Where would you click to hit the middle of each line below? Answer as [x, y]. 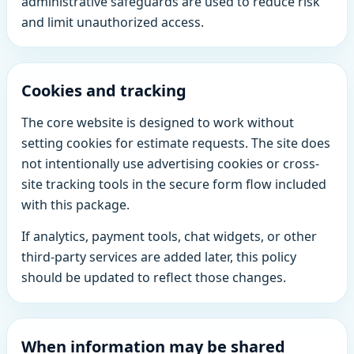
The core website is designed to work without [158, 123]
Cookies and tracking [104, 90]
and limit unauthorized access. [113, 22]
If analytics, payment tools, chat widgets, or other [169, 237]
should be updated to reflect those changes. [154, 278]
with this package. [76, 205]
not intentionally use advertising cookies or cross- [171, 164]
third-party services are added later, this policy [159, 257]
